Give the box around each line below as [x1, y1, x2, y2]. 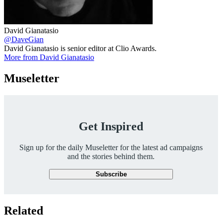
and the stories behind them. [67, 152, 155, 161]
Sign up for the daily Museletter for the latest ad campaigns [19, 143, 203, 152]
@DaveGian [4, 35, 44, 44]
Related [4, 204, 43, 217]
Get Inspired [79, 119, 143, 133]
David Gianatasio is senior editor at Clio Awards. [4, 44, 157, 53]
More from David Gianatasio [4, 53, 94, 62]
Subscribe [95, 170, 127, 178]
